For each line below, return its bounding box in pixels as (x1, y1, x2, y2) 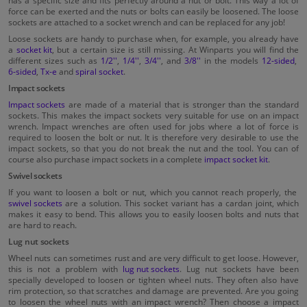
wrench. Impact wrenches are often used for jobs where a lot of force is (8, 120, 299, 132)
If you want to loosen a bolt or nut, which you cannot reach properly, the (8, 186, 299, 197)
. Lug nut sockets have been (180, 262, 299, 274)
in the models (201, 54, 262, 66)
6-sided (8, 65, 36, 77)
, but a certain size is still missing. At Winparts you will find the (51, 43, 299, 55)
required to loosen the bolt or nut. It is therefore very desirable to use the (8, 131, 299, 143)
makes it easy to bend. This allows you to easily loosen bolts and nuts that (8, 208, 299, 219)
